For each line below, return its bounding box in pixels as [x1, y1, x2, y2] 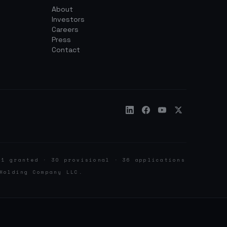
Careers [52, 24, 79, 34]
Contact [52, 45, 80, 54]
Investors [52, 14, 85, 24]
